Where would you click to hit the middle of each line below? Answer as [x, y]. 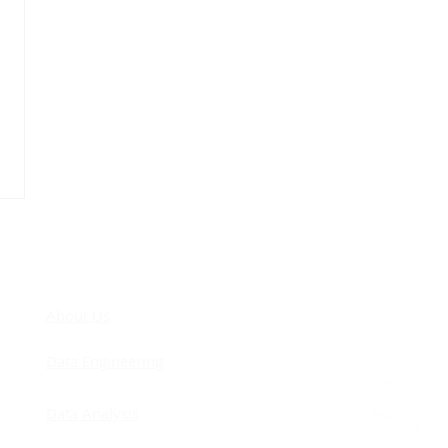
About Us [78, 315]
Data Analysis [92, 413]
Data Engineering [104, 361]
